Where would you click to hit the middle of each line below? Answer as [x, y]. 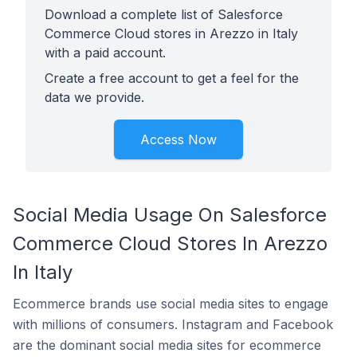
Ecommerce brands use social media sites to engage [171, 304]
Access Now [178, 139]
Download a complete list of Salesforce [164, 14]
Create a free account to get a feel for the [172, 78]
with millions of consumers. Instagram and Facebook [173, 324]
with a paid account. [105, 53]
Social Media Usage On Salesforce [170, 215]
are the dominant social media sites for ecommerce [167, 345]
